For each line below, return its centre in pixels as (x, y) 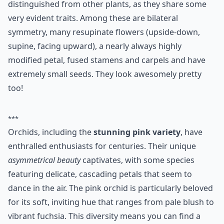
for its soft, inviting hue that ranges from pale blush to (111, 202)
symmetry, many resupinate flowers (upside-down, (104, 32)
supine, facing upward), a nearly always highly (95, 46)
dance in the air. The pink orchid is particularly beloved (110, 188)
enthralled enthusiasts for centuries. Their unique (102, 146)
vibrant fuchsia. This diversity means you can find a (104, 216)
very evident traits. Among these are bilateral (93, 18)
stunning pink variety (137, 132)
